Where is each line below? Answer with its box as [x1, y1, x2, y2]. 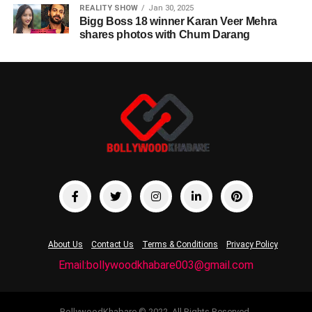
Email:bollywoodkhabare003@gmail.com [58, 258, 253, 272]
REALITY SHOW [79, 3, 138, 13]
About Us [47, 240, 83, 250]
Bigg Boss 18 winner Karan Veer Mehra [79, 15, 278, 28]
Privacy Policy [226, 240, 278, 250]
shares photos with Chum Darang [79, 29, 251, 41]
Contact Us [91, 240, 134, 250]
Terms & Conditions [141, 240, 218, 250]
